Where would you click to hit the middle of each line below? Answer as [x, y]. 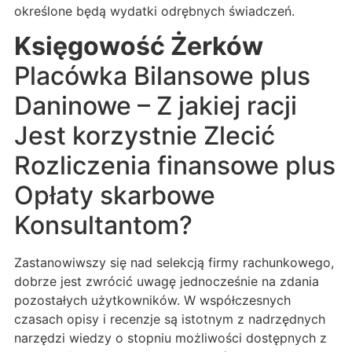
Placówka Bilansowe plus [162, 76]
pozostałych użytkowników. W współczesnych [152, 301]
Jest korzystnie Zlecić [145, 136]
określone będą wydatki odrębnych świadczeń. [154, 11]
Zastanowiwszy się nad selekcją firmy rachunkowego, [174, 263]
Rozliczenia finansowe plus [175, 166]
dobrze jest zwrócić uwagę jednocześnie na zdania [167, 282]
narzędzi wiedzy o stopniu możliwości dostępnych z [170, 338]
